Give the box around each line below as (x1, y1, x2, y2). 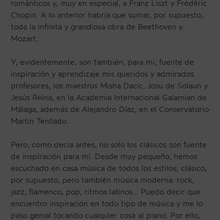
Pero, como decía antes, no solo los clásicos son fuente (11, 139, 207, 150)
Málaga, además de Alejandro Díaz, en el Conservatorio (11, 104, 209, 114)
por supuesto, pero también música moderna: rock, (11, 175, 194, 185)
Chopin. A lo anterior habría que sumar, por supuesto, (11, 10, 203, 20)
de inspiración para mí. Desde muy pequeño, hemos (11, 151, 198, 162)
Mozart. (11, 33, 38, 44)
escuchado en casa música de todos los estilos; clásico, (11, 163, 207, 173)
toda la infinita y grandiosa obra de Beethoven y (11, 22, 183, 32)
